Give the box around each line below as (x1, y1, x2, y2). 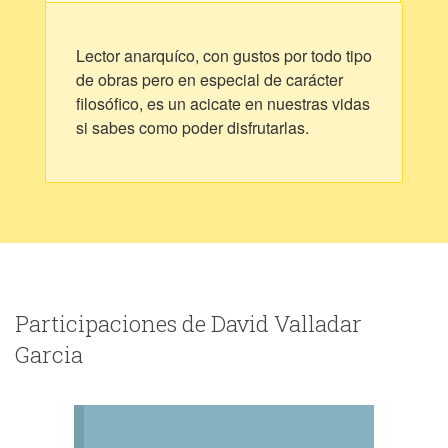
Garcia (15, 340, 83, 369)
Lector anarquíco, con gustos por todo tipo (75, 44, 372, 67)
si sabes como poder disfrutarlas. (75, 116, 309, 139)
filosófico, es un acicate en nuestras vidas (75, 92, 370, 115)
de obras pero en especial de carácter (75, 68, 343, 91)
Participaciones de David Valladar (15, 309, 362, 338)
